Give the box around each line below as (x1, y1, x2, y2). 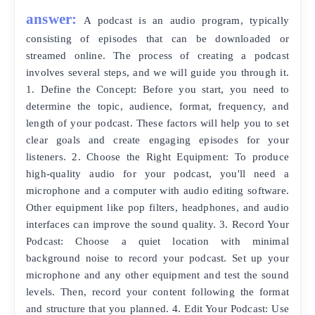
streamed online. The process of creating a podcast (26, 49, 289, 61)
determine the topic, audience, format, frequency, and (26, 99, 289, 112)
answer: (26, 10, 77, 27)
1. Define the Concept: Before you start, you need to (26, 82, 289, 95)
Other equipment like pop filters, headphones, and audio (26, 200, 289, 213)
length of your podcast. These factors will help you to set (26, 116, 289, 129)
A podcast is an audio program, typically (84, 13, 289, 26)
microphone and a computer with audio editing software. (26, 184, 289, 196)
